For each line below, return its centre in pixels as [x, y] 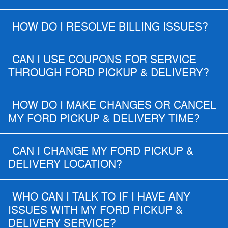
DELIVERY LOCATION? [65, 165]
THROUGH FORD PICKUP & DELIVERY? [109, 73]
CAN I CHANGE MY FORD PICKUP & [103, 151]
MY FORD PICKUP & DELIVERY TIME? [104, 119]
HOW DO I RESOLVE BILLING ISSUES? [110, 27]
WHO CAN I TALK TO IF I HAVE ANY [101, 197]
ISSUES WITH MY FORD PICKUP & [95, 210]
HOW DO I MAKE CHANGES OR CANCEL [114, 106]
